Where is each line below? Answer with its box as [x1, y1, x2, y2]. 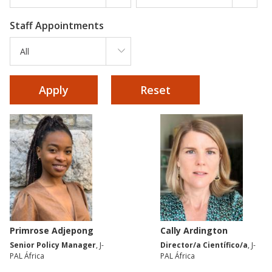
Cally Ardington [160, 225, 228, 237]
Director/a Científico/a [160, 240, 248, 251]
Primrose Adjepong [10, 225, 93, 237]
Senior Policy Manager [10, 240, 96, 251]
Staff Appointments [10, 18, 104, 32]
